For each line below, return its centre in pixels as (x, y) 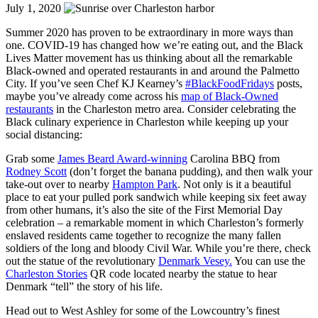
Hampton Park (145, 185)
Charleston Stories (46, 274)
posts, (288, 84)
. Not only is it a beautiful (234, 185)
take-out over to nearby (59, 185)
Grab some (32, 159)
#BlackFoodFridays (230, 84)
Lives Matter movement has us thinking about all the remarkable (149, 58)
